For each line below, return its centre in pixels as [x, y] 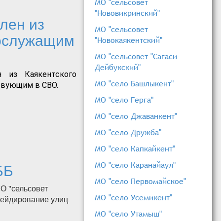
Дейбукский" [118, 67]
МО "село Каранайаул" [135, 165]
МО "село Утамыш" [128, 214]
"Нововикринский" [127, 13]
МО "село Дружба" [128, 132]
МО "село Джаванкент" [136, 116]
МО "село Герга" [124, 100]
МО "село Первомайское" [140, 181]
